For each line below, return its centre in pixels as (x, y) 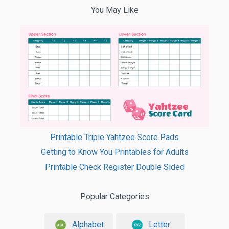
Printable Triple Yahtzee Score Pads (114, 137)
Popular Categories (114, 196)
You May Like (114, 10)
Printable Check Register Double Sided (114, 167)
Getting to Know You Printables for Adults (114, 152)
